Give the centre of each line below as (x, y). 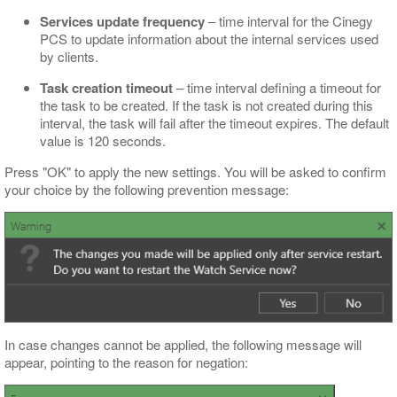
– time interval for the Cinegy (289, 20)
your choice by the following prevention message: (147, 189)
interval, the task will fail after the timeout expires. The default (214, 122)
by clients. (69, 56)
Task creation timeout (106, 87)
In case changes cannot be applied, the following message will (183, 345)
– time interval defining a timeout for (277, 87)
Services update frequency (122, 21)
